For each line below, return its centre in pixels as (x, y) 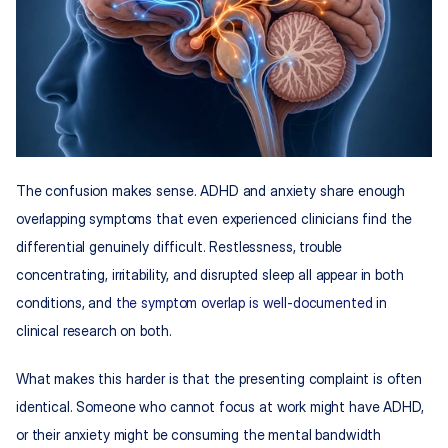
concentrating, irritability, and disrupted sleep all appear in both (210, 275)
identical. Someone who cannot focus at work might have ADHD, (220, 407)
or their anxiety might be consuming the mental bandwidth (199, 435)
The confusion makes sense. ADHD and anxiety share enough (211, 191)
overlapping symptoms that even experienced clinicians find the (214, 219)
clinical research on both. (94, 331)
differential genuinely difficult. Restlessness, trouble (179, 247)
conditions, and (66, 303)
